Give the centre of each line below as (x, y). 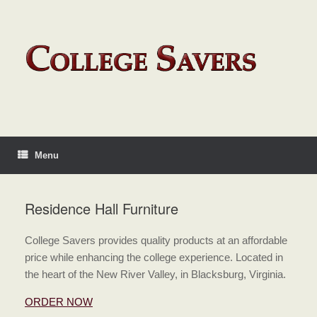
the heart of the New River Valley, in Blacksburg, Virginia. (155, 275)
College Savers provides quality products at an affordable (156, 241)
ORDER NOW (59, 302)
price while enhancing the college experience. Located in (154, 258)
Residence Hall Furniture (102, 209)
